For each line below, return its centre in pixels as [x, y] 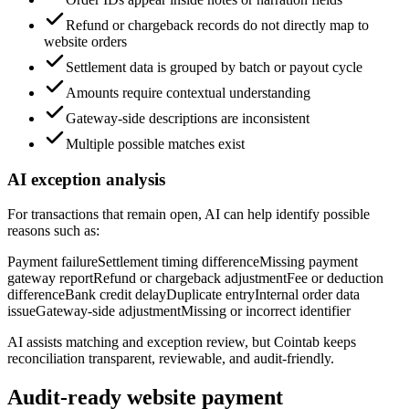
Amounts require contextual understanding [188, 92]
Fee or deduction [335, 278]
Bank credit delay [115, 295]
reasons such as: [53, 231]
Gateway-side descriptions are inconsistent [188, 118]
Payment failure [52, 262]
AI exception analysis [86, 179]
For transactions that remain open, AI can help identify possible [189, 215]
